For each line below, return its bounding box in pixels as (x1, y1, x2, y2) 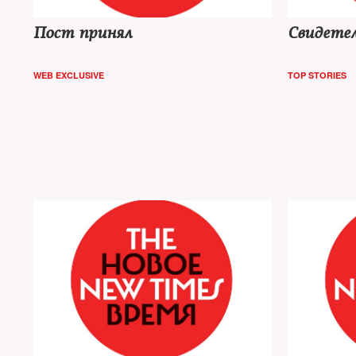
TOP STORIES (287, 69, 346, 81)
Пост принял (33, 23, 132, 43)
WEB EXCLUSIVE (33, 69, 104, 81)
